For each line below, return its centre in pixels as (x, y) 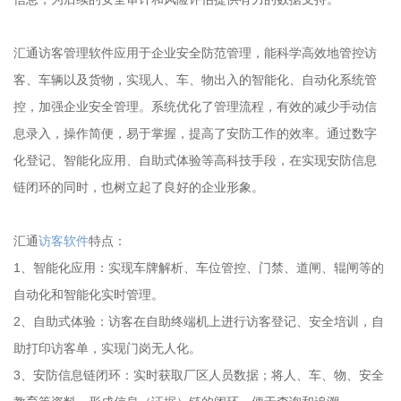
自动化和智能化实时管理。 (89, 294)
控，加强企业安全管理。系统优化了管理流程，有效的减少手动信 (195, 107)
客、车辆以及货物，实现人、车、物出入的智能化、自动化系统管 (195, 80)
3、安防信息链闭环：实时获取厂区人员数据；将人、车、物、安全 (199, 375)
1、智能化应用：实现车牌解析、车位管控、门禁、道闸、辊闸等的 (199, 268)
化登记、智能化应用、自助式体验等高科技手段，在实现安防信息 (195, 160)
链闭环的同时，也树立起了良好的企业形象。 (139, 187)
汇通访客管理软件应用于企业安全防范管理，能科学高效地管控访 (195, 53)
